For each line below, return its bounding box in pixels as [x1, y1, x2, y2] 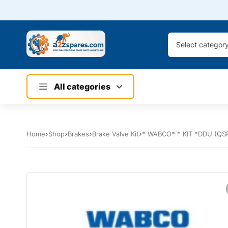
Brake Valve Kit [92, 130, 139, 138]
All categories [54, 81, 110, 92]
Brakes [68, 130, 89, 138]
